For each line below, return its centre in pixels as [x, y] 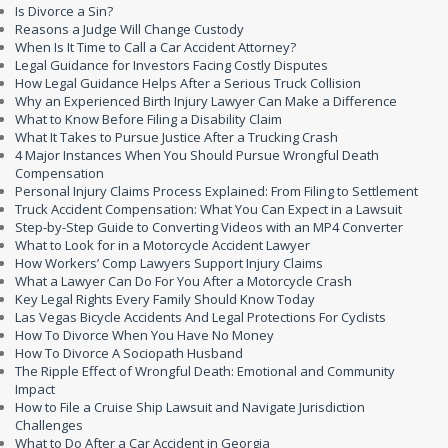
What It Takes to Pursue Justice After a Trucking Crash [176, 137]
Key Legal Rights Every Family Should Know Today [165, 299]
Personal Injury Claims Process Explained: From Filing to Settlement [216, 191]
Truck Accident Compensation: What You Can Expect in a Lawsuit [208, 209]
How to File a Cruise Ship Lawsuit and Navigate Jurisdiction [190, 407]
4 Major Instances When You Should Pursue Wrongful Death [197, 155]
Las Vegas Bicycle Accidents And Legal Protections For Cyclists [200, 317]
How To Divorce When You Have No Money [144, 335]
